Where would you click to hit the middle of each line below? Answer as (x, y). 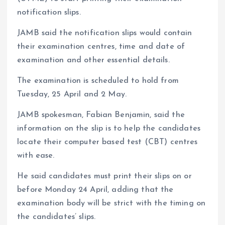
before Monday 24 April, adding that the (95, 190)
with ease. (36, 156)
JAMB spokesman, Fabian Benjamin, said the (101, 115)
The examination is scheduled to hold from (98, 81)
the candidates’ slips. (57, 217)
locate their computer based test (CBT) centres (107, 142)
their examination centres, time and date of (101, 47)
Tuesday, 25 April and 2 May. (72, 95)
